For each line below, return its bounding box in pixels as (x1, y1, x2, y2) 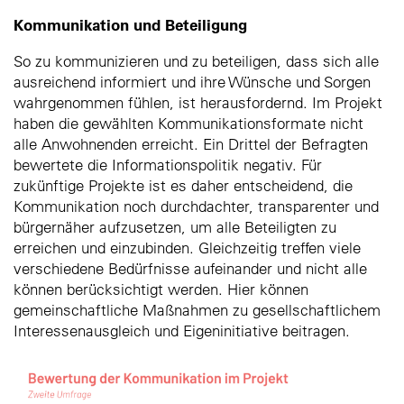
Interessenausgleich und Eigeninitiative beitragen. (14, 320, 350, 340)
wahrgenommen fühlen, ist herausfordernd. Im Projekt (14, 92, 382, 112)
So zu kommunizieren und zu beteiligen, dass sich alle (14, 50, 379, 70)
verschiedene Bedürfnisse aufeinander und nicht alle (14, 258, 367, 278)
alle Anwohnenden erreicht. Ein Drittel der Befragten (14, 133, 368, 153)
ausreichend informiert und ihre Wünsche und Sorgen (14, 71, 371, 91)
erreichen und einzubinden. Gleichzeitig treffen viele (14, 237, 361, 257)
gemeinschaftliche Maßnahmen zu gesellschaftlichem (14, 299, 381, 319)
